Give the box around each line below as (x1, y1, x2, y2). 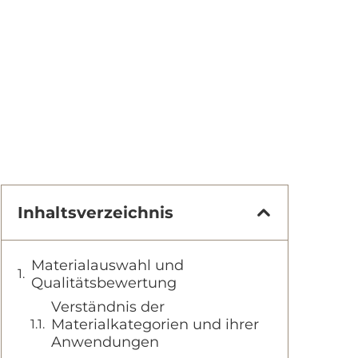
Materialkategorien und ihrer (51, 316, 259, 333)
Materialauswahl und (31, 257, 184, 274)
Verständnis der (51, 298, 165, 316)
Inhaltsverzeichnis (18, 203, 173, 222)
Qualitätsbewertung (31, 274, 177, 292)
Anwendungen (51, 333, 159, 351)
